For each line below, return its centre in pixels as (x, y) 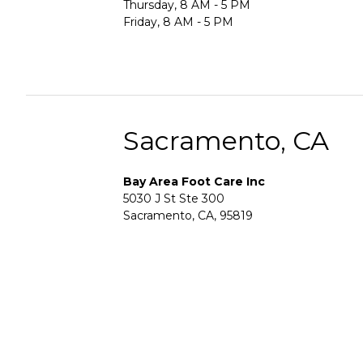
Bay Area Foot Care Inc (194, 181)
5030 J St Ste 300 (174, 198)
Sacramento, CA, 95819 (188, 215)
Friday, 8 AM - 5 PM (178, 21)
